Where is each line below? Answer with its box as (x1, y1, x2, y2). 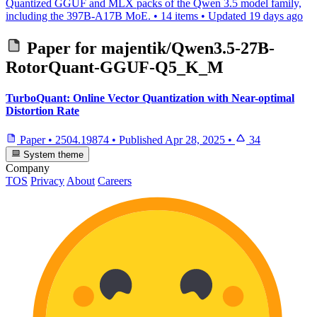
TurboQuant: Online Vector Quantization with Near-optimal (6, 91, 294, 104)
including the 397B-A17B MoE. (6, 9, 151, 22)
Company (6, 162, 50, 175)
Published (119, 134, 165, 146)
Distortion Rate (6, 104, 79, 117)
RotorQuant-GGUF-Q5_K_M (6, 57, 224, 76)
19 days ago (249, 9, 303, 22)
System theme (21, 149, 84, 161)
